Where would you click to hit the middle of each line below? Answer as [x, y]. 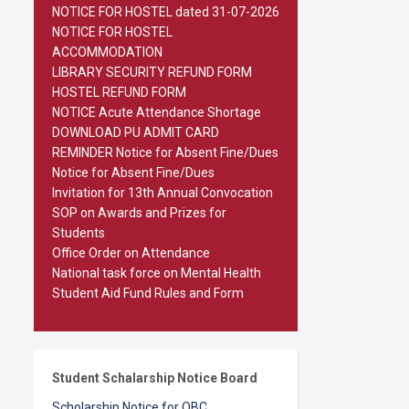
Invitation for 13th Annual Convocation [163, 193]
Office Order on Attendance [131, 253]
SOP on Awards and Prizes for [139, 213]
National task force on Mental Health [157, 273]
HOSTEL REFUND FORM [119, 92]
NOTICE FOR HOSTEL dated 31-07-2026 [166, 12]
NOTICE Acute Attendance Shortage [157, 112]
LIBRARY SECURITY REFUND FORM [152, 72]
